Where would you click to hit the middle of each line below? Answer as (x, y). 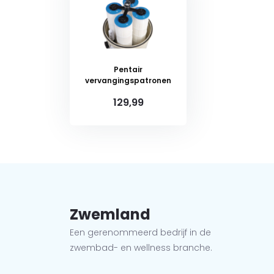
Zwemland (110, 214)
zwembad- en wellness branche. (141, 248)
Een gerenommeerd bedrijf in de (140, 232)
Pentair (128, 69)
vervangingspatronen (128, 80)
